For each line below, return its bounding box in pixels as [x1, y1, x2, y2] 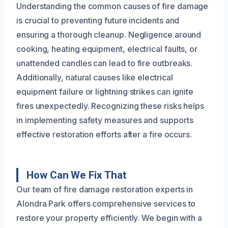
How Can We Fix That [26, 168, 127, 181]
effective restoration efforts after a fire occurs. [16, 129, 192, 139]
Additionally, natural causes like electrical [16, 72, 173, 82]
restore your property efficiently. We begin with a [16, 212, 203, 223]
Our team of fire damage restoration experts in [16, 184, 193, 194]
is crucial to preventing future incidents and [16, 15, 180, 25]
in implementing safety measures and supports [16, 115, 193, 125]
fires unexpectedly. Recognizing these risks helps [16, 100, 205, 111]
